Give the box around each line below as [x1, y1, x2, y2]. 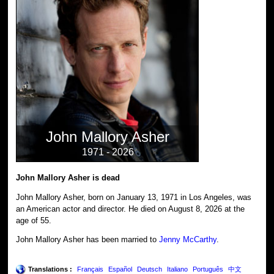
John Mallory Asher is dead [16, 172, 120, 182]
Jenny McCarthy [159, 235, 217, 245]
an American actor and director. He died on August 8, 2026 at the [16, 204, 245, 213]
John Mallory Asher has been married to [16, 235, 160, 245]
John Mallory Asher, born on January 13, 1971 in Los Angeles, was [16, 192, 252, 202]
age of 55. [16, 215, 52, 225]
